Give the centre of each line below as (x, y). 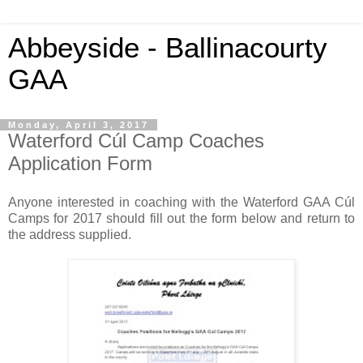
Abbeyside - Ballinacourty (168, 48)
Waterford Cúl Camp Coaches (136, 141)
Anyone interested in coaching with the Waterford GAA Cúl (181, 202)
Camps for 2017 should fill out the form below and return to (181, 218)
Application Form (80, 163)
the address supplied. (70, 234)
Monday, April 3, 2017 (79, 125)
